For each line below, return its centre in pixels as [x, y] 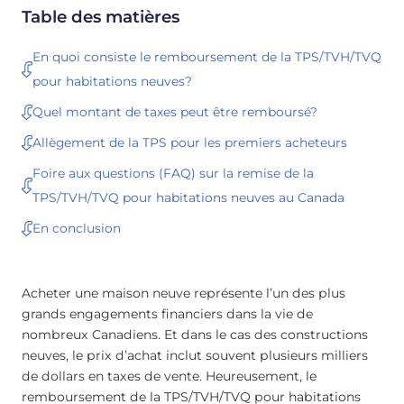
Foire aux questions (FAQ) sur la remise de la [173, 173]
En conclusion [77, 228]
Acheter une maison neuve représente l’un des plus [184, 293]
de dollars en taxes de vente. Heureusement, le [169, 376]
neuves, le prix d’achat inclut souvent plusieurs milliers [195, 355]
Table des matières [101, 16]
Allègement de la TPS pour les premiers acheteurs [190, 142]
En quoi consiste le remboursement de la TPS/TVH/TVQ [207, 56]
